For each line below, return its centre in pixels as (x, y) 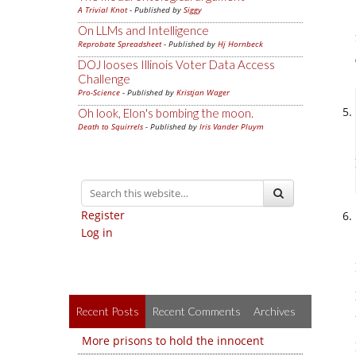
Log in (97, 232)
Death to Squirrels (110, 126)
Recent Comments (196, 311)
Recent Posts (107, 311)
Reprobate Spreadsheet (120, 44)
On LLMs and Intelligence (143, 30)
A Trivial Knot (103, 10)
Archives (275, 311)
